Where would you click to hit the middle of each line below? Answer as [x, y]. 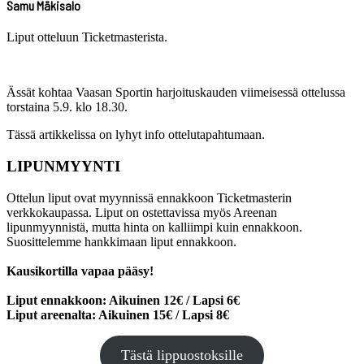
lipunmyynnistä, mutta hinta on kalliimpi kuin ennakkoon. [154, 227]
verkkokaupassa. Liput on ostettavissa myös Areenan [142, 212]
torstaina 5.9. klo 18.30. [67, 107]
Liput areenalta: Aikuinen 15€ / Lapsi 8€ [118, 314]
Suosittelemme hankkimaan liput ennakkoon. [121, 241]
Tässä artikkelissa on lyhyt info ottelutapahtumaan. [136, 135]
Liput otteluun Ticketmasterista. [87, 37]
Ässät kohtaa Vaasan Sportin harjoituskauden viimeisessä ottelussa [176, 93]
